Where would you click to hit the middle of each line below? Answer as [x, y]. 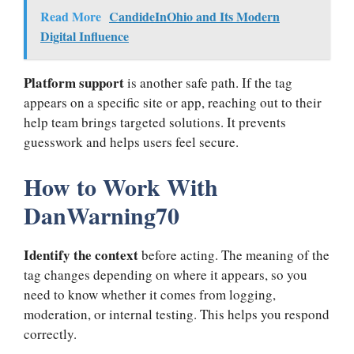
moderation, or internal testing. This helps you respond [177, 314]
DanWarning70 [102, 215]
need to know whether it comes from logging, [150, 294]
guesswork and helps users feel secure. [131, 142]
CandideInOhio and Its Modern [194, 17]
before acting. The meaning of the [234, 254]
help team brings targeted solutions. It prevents [155, 122]
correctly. [50, 333]
